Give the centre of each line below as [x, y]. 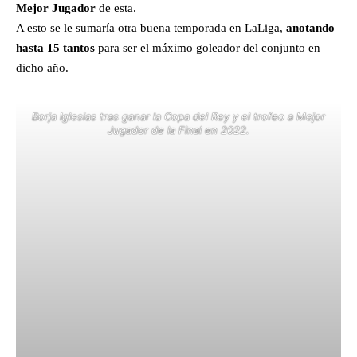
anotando [310, 27]
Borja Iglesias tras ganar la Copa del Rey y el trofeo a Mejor [178, 116]
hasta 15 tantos [55, 47]
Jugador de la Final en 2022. [178, 129]
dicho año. [42, 67]
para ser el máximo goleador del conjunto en [208, 47]
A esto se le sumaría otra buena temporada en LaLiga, [151, 27]
